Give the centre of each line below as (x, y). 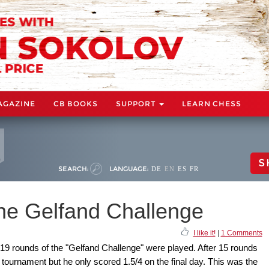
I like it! (204, 233)
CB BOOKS (76, 103)
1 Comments (241, 233)
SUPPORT (137, 103)
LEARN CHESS (212, 103)
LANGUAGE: (129, 168)
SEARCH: (73, 168)
